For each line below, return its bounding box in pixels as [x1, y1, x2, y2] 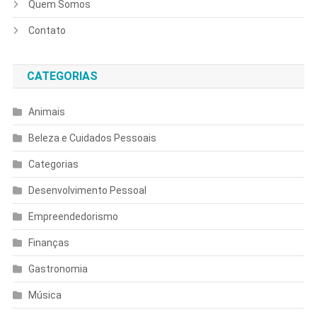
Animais [28, 105, 65, 117]
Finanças [28, 236, 69, 248]
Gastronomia [28, 263, 88, 275]
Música [28, 289, 62, 301]
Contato [28, 24, 66, 36]
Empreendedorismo [28, 210, 118, 222]
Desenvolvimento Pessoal [28, 184, 146, 196]
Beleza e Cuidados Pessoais [28, 132, 156, 144]
